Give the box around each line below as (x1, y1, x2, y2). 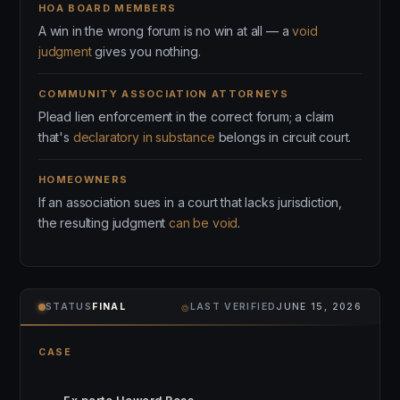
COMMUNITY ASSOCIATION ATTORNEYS (38, 87, 288, 100)
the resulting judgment (38, 215, 170, 230)
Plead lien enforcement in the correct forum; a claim (38, 109, 335, 124)
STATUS (46, 301, 93, 312)
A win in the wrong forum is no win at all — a (38, 23, 293, 38)
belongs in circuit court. (214, 129, 352, 145)
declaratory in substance (72, 129, 215, 145)
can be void (169, 215, 238, 230)
